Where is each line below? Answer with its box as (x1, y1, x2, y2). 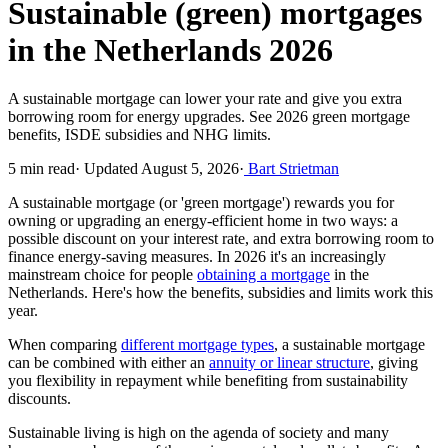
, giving (370, 354, 418, 372)
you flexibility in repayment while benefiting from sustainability (8, 372, 408, 390)
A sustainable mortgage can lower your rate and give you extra (8, 90, 402, 108)
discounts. (8, 390, 71, 408)
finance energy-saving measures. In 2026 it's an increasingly (8, 248, 386, 266)
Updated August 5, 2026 (80, 160, 239, 178)
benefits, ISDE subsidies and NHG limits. (8, 126, 271, 144)
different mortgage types (121, 336, 274, 354)
